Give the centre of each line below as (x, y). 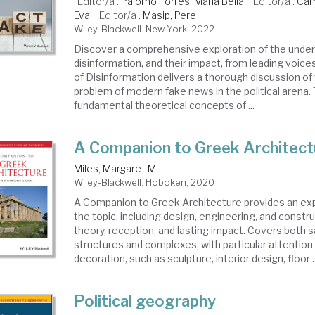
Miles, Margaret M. (116, 168)
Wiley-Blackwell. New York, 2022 (144, 29)
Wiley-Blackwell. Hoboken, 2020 (144, 182)
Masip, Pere (170, 15)
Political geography (145, 301)
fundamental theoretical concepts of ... (165, 105)
